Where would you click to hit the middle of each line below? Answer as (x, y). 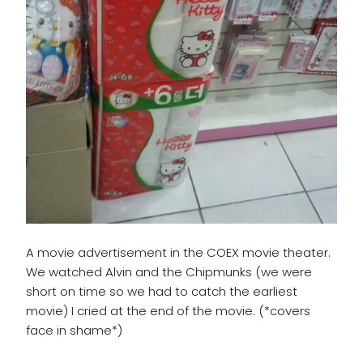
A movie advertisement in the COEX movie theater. (178, 252)
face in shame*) (74, 330)
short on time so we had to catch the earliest (162, 291)
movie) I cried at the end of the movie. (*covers (168, 310)
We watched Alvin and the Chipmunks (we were (169, 271)
